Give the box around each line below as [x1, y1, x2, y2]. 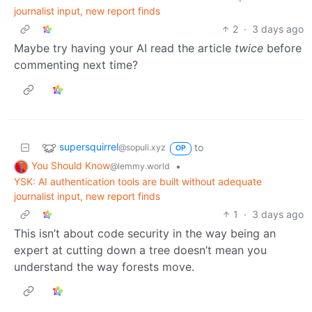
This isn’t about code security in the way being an [14, 226, 276, 240]
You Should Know [31, 159, 110, 172]
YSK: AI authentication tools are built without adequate [14, 175, 262, 187]
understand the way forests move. [14, 259, 194, 274]
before [263, 41, 302, 56]
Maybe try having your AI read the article [14, 41, 235, 56]
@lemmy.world [110, 161, 170, 172]
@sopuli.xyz [118, 142, 166, 153]
